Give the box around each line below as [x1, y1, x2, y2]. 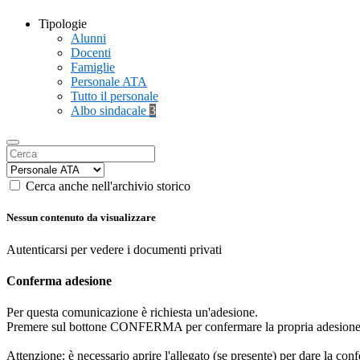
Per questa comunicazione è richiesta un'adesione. [6, 305, 258, 320]
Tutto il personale [71, 89, 158, 104]
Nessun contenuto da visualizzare [6, 211, 156, 224]
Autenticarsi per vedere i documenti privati [6, 242, 222, 256]
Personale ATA [71, 75, 147, 89]
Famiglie [71, 60, 115, 75]
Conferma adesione [6, 273, 112, 288]
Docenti [71, 46, 111, 60]
